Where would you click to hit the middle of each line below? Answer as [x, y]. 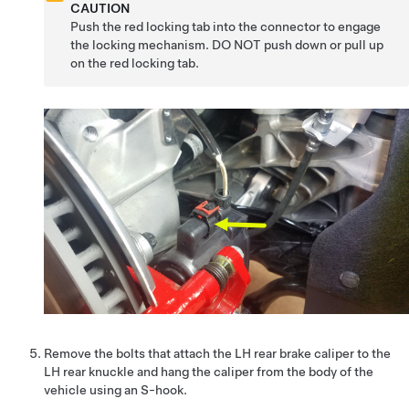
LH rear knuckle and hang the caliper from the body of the [209, 372]
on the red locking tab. [135, 63]
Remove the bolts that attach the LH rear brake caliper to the [217, 354]
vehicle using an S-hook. [115, 390]
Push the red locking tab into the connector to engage [226, 27]
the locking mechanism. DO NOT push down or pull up [227, 45]
